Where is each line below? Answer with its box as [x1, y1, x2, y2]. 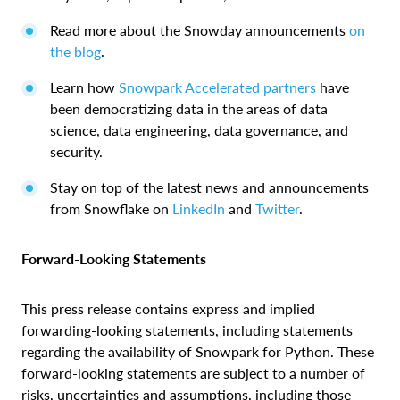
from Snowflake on [50, 200, 172, 218]
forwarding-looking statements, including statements [21, 321, 353, 339]
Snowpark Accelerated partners [119, 79, 316, 96]
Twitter [255, 200, 299, 218]
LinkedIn [172, 200, 225, 218]
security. [50, 143, 106, 161]
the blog [50, 43, 101, 61]
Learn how [50, 79, 119, 96]
